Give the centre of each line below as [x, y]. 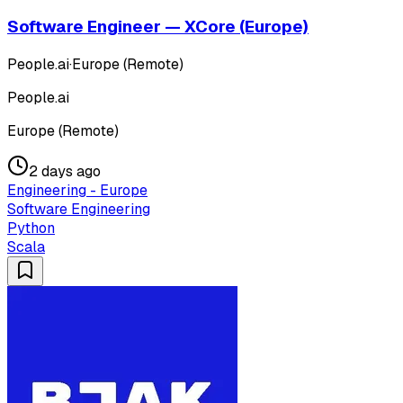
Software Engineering [79, 209]
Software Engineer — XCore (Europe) [158, 26]
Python [31, 228]
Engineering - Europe [77, 190]
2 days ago [65, 171]
